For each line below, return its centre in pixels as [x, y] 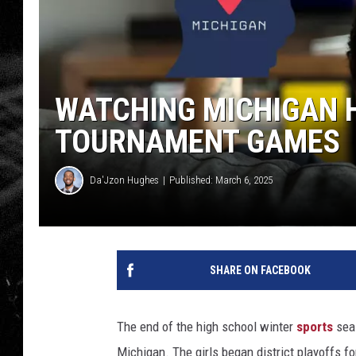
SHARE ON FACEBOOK [260, 270]
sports [315, 326]
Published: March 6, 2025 [221, 180]
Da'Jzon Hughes [124, 180]
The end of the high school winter [207, 326]
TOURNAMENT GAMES [197, 141]
